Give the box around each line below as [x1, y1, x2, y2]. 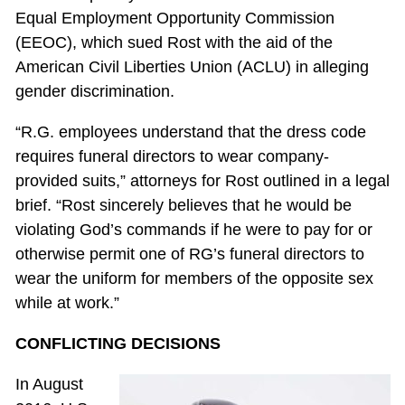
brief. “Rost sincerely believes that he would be [14, 196, 352, 215]
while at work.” [14, 294, 119, 313]
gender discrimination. [14, 82, 174, 101]
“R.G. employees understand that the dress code [14, 123, 366, 142]
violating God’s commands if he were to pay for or [14, 221, 372, 240]
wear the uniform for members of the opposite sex [14, 269, 373, 288]
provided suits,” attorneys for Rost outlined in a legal [14, 172, 390, 191]
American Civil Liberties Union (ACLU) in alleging [14, 58, 369, 77]
